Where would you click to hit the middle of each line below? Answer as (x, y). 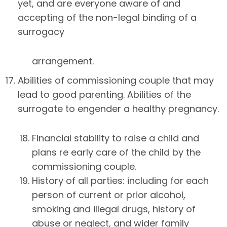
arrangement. (63, 61)
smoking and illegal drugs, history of (114, 209)
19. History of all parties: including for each (114, 180)
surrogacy (41, 31)
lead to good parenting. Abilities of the (104, 94)
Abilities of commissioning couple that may (116, 80)
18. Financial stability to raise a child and (109, 138)
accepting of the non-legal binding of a (107, 17)
